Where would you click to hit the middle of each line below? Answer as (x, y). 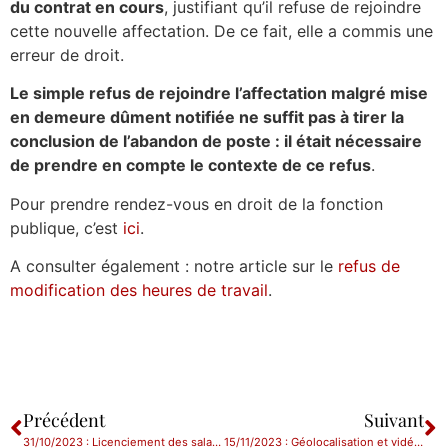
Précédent (64, 419)
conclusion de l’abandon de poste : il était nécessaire (216, 141)
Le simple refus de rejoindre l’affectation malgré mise (219, 93)
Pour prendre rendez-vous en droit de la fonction (196, 203)
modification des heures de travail (139, 290)
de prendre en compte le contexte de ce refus (190, 165)
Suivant (394, 419)
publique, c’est (66, 227)
